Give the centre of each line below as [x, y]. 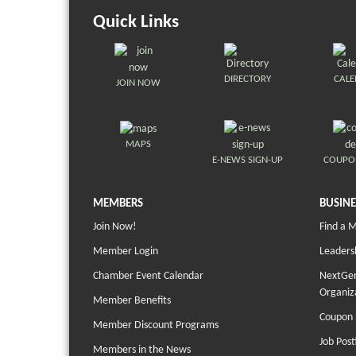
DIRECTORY [248, 79]
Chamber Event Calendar [148, 277]
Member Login [126, 252]
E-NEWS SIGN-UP [248, 161]
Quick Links [136, 23]
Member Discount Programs [156, 326]
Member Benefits [132, 301]
